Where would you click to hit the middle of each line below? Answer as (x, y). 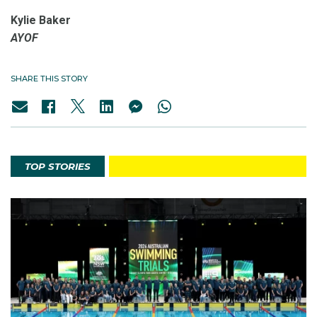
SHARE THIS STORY (49, 79)
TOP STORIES (58, 166)
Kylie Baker (41, 20)
